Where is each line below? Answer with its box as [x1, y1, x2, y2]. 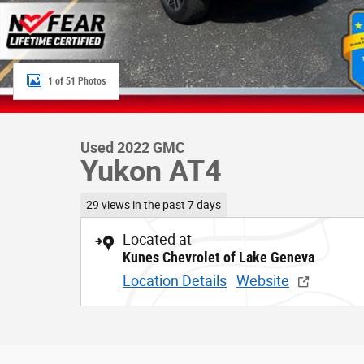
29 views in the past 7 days [85, 197, 221, 211]
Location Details [123, 271, 227, 289]
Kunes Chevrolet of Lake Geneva [123, 248, 314, 266]
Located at [123, 230, 192, 248]
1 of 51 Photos [48, 75, 106, 87]
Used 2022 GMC [80, 139, 185, 156]
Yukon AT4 [80, 154, 222, 188]
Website [236, 271, 289, 289]
